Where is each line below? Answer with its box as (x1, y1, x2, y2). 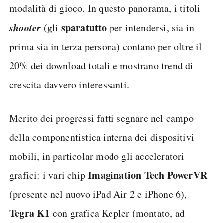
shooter (9, 20, 41, 34)
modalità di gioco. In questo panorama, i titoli (9, 1, 201, 15)
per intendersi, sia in (107, 21, 195, 34)
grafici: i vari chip (9, 168, 88, 182)
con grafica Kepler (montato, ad (50, 206, 185, 220)
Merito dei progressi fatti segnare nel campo (9, 111, 194, 125)
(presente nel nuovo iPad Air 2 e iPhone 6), (9, 187, 187, 201)
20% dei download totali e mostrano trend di (9, 59, 194, 72)
